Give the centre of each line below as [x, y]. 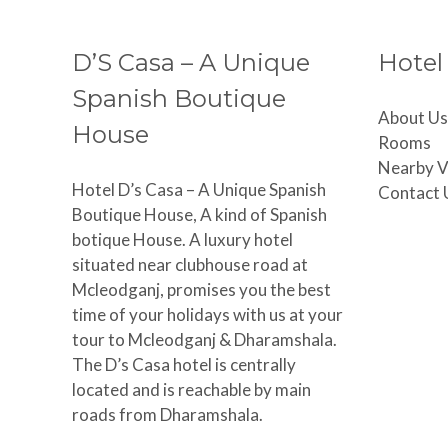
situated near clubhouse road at [190, 265]
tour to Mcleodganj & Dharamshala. [204, 340]
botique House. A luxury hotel [182, 240]
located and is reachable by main [191, 390]
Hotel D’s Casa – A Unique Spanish [199, 190]
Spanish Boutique [179, 99]
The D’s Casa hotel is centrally [184, 365]
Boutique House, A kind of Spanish [199, 215]
